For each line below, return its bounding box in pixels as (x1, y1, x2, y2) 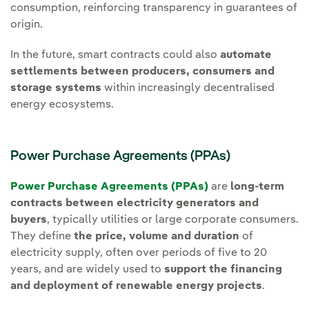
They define (10, 230, 74, 242)
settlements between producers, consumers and (10, 66, 275, 77)
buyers (10, 214, 47, 226)
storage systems (10, 82, 101, 94)
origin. (10, 19, 43, 30)
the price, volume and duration (74, 230, 239, 242)
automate (220, 49, 272, 61)
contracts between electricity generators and (10, 197, 259, 209)
